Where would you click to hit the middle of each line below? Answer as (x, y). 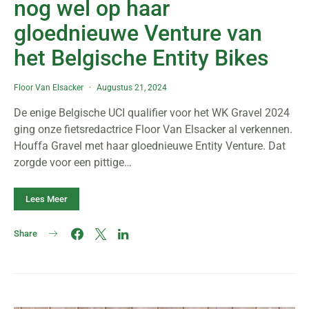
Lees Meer (47, 199)
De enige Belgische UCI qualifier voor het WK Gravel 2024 (152, 113)
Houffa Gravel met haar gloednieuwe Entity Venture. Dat (150, 146)
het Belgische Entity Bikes (141, 58)
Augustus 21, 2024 (132, 88)
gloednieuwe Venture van (138, 33)
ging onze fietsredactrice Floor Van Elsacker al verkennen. (153, 129)
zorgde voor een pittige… (73, 162)
